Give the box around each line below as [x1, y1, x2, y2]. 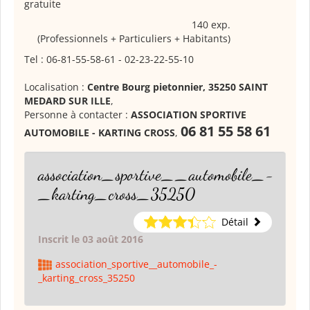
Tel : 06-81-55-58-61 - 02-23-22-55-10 [24, 52, 194, 66]
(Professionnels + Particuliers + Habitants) [37, 31, 230, 45]
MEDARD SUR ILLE [24, 93, 111, 107]
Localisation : [24, 80, 87, 93]
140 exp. [192, 17, 230, 31]
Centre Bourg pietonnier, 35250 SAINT [87, 80, 268, 93]
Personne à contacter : [24, 107, 131, 121]
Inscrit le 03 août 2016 [38, 232, 143, 246]
